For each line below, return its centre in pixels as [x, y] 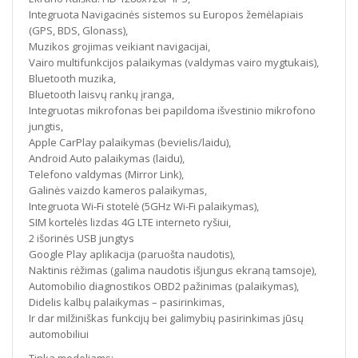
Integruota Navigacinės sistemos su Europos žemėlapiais [166, 15]
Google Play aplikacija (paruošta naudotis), [132, 255]
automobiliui [59, 334]
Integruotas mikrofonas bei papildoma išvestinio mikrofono [172, 111]
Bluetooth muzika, [72, 79]
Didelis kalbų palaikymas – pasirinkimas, [127, 302]
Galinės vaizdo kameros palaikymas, [118, 191]
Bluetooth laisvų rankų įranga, [101, 95]
